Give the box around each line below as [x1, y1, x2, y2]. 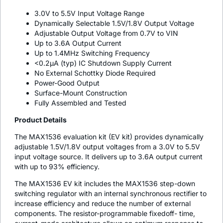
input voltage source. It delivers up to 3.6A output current [14, 152, 203, 161]
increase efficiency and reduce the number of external [14, 199, 191, 208]
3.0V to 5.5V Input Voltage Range [34, 8, 144, 17]
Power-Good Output [34, 78, 100, 87]
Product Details [14, 115, 67, 124]
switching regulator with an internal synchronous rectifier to [14, 189, 207, 198]
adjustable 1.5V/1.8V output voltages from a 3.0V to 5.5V [14, 142, 200, 151]
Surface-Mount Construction [34, 88, 127, 97]
